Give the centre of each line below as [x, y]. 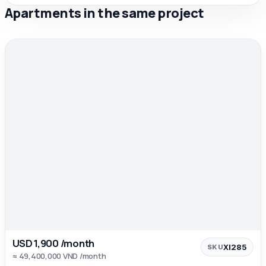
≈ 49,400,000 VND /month [59, 256]
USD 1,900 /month [54, 243]
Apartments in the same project [104, 13]
